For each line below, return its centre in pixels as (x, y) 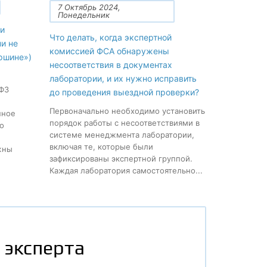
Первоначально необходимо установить (128, 111)
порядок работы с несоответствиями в (125, 123)
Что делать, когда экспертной (111, 37)
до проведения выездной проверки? (125, 92)
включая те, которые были (102, 147)
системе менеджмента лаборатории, (122, 135)
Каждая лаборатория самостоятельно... (126, 170)
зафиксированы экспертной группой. (121, 159)
